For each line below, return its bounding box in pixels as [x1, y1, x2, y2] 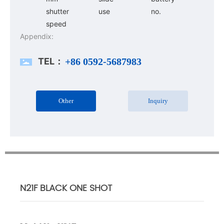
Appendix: [20, 31, 54, 40]
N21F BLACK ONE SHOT [20, 180, 112, 195]
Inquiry [147, 96, 168, 104]
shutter [46, 6, 69, 15]
